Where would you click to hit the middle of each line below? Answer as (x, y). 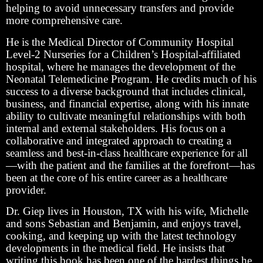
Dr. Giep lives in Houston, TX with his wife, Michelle (127, 211)
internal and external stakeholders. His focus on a (116, 128)
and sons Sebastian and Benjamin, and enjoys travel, (124, 224)
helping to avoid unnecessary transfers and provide (120, 8)
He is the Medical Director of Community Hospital (120, 42)
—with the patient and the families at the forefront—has (130, 165)
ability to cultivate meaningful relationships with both (126, 116)
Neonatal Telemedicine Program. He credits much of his (131, 79)
